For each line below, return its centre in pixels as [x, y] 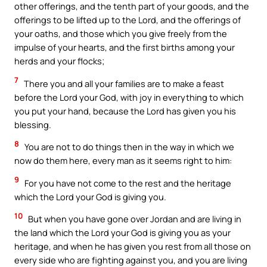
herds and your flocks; [59, 61]
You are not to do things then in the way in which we [128, 147]
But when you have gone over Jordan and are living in [134, 219]
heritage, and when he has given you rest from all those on [133, 246]
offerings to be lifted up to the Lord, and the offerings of [128, 20]
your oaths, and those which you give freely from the [121, 34]
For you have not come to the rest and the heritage [127, 183]
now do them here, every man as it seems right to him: [123, 161]
